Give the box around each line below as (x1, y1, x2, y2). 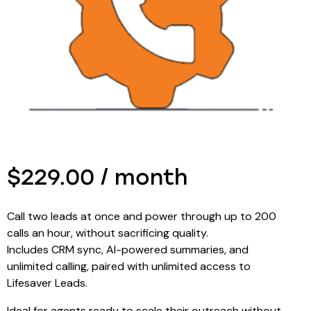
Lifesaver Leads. (7, 276, 87, 291)
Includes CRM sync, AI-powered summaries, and (7, 242, 249, 258)
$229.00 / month (7, 165, 187, 191)
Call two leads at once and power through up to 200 (7, 209, 276, 224)
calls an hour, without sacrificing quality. (7, 226, 208, 241)
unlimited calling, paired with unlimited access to (7, 259, 251, 274)
